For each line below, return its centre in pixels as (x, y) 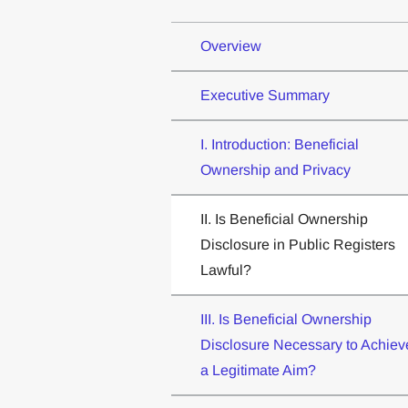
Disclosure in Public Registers (297, 245)
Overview (230, 46)
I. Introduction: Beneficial (279, 145)
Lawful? (225, 270)
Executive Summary (265, 96)
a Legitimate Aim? (258, 371)
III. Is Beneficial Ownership (286, 320)
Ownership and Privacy (275, 170)
